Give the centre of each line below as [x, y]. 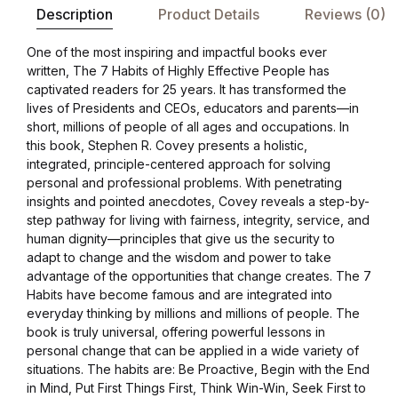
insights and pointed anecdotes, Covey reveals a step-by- [198, 201]
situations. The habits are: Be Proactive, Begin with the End [198, 369]
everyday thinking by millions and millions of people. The [193, 313]
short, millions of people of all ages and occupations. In [188, 126]
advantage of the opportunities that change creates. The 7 [199, 275]
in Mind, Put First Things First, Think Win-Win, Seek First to [196, 387]
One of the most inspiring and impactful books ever [177, 52]
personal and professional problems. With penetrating [184, 182]
